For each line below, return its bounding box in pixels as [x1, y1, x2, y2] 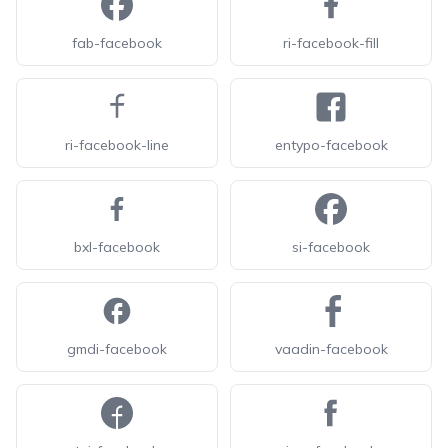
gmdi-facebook [67, 340, 167, 358]
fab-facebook [72, 34, 162, 52]
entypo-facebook [274, 136, 388, 154]
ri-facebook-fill [283, 34, 379, 52]
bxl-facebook [74, 238, 160, 256]
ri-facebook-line [65, 136, 169, 154]
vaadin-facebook [274, 340, 388, 358]
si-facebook [292, 238, 370, 256]
